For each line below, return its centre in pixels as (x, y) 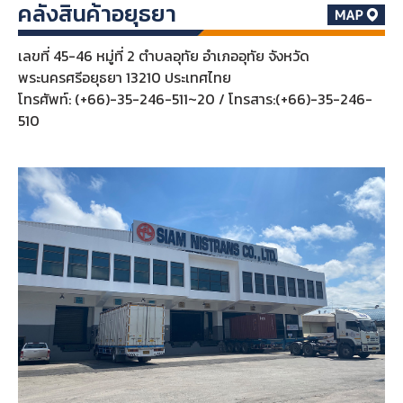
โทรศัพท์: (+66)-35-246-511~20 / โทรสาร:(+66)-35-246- (195, 99)
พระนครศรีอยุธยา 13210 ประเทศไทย (124, 78)
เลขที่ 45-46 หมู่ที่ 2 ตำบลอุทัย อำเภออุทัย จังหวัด (163, 56)
